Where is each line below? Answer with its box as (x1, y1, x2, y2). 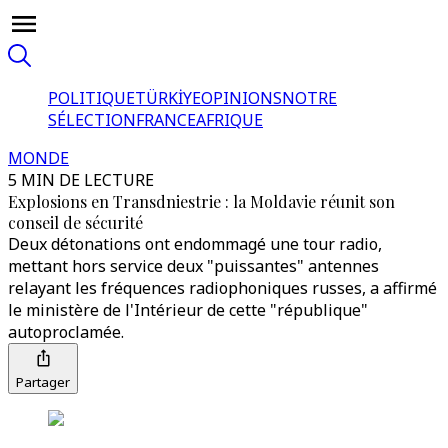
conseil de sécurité (8, 212, 143, 233)
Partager (16, 373, 70, 391)
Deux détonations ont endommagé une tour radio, (8, 233, 382, 255)
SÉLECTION (48, 109, 136, 131)
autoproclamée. (8, 321, 124, 343)
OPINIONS (201, 87, 282, 109)
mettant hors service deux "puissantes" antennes (8, 255, 379, 277)
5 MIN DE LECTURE (8, 169, 154, 191)
